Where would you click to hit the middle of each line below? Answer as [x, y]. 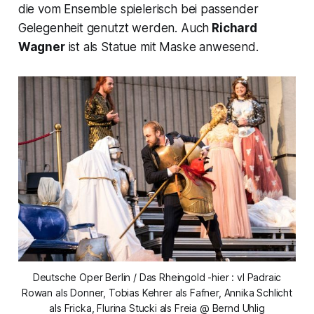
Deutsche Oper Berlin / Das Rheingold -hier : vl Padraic [157, 278]
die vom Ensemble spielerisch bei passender [138, 9]
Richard [233, 28]
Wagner [41, 47]
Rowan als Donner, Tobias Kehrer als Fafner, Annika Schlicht [157, 293]
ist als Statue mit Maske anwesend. [162, 47]
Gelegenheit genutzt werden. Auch [114, 28]
